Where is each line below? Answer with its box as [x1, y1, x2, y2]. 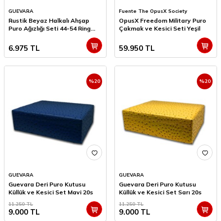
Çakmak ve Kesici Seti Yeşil [119, 25, 200, 33]
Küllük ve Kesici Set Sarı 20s [119, 188, 202, 196]
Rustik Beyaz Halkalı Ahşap [8, 17, 89, 25]
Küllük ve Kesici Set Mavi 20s [8, 188, 93, 196]
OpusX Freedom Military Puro [119, 17, 206, 25]
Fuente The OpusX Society [119, 8, 187, 15]
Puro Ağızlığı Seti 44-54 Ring [8, 25, 91, 33]
